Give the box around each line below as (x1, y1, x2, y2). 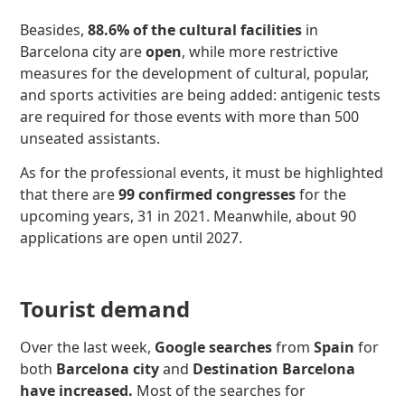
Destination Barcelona (193, 359, 356, 380)
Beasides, (20, 19, 85, 40)
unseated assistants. (20, 127, 161, 148)
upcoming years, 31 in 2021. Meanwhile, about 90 (20, 206, 357, 227)
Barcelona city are (20, 41, 146, 61)
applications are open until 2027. (20, 228, 243, 249)
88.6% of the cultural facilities (84, 19, 303, 40)
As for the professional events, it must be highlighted (20, 163, 384, 184)
